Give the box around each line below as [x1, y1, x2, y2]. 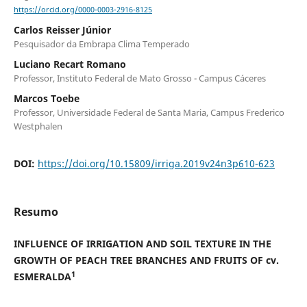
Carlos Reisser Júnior [13, 23, 111, 37]
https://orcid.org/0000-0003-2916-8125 [13, 5, 152, 15]
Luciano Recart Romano [13, 58, 126, 71]
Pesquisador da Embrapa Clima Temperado [13, 38, 190, 51]
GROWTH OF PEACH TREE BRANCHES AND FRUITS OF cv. [13, 254, 279, 267]
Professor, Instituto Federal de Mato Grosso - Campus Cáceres [13, 72, 266, 85]
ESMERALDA [13, 270, 71, 284]
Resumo [13, 204, 58, 220]
